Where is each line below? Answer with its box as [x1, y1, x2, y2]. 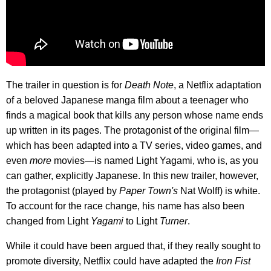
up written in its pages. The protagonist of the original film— [6, 125, 259, 136]
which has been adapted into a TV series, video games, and [6, 140, 262, 151]
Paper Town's [119, 186, 178, 197]
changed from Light [6, 216, 91, 227]
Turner [160, 216, 188, 227]
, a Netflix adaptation [174, 80, 261, 91]
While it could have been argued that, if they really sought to [6, 241, 261, 252]
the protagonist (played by [6, 186, 119, 197]
